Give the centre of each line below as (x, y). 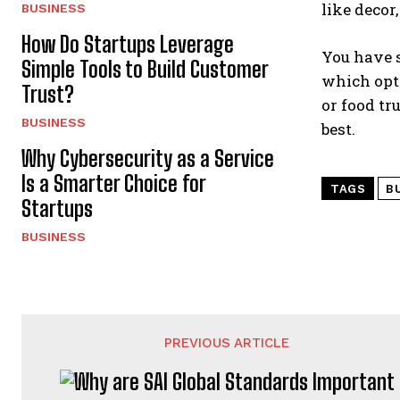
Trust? (48, 94)
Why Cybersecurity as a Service (148, 158)
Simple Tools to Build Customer (145, 69)
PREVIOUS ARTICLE (227, 343)
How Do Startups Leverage (128, 44)
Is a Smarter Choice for (114, 183)
